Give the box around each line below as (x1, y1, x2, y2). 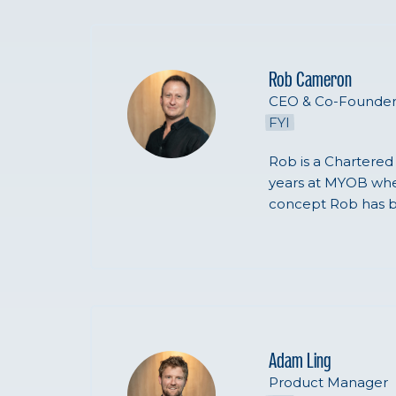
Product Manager (269, 373, 388, 391)
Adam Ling (269, 350, 331, 372)
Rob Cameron (269, 69, 352, 91)
